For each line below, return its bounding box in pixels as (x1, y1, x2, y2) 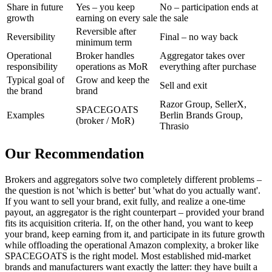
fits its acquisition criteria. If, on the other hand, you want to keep (5, 218, 253, 228)
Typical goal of (7, 75, 64, 86)
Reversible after (76, 26, 136, 37)
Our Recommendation (5, 146, 144, 162)
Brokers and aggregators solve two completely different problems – (5, 174, 262, 185)
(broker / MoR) (76, 115, 134, 126)
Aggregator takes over (160, 50, 245, 61)
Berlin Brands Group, (160, 110, 243, 121)
